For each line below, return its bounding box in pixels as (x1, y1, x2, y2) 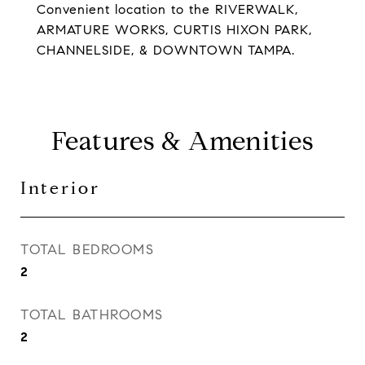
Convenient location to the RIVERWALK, (37, 2, 298, 17)
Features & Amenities (51, 125, 314, 157)
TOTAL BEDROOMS (20, 241, 154, 258)
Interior (20, 178, 100, 199)
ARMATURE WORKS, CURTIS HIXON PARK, (37, 22, 312, 37)
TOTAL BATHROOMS (20, 306, 164, 323)
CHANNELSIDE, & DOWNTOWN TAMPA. (37, 42, 295, 58)
